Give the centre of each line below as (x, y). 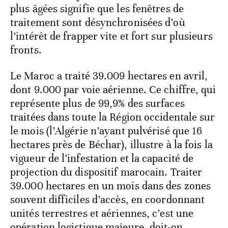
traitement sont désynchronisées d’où (98, 23)
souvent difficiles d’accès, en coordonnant (108, 200)
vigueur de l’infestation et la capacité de (102, 159)
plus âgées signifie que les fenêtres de (97, 9)
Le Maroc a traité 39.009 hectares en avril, (109, 76)
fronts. (26, 50)
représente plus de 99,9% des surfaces (97, 104)
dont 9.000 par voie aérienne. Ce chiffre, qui (113, 90)
